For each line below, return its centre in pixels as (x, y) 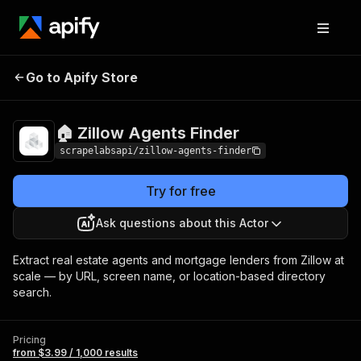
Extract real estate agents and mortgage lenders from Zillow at (178, 260)
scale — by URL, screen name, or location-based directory (169, 276)
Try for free (180, 191)
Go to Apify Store (82, 77)
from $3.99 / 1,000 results (75, 353)
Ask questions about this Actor (182, 223)
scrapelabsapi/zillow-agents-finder (156, 151)
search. (32, 292)
